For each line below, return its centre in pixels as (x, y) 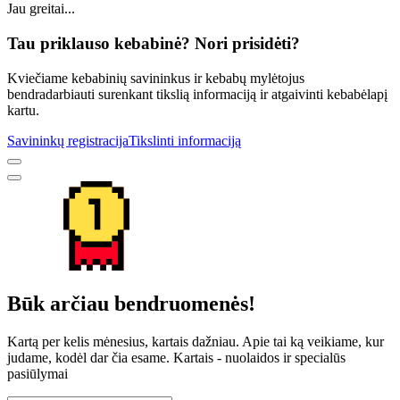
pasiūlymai (37, 373)
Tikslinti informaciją (185, 140)
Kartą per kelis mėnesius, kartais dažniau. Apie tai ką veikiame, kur (196, 341)
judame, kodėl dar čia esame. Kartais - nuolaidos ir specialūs (176, 357)
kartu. (23, 110)
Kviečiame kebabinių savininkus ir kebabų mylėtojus (156, 78)
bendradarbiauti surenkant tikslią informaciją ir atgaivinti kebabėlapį (197, 94)
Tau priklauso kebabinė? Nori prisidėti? (154, 44)
